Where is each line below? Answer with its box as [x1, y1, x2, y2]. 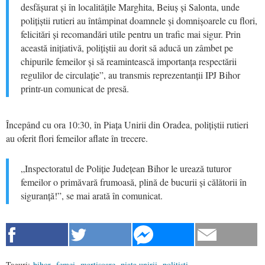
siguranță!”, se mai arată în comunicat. [21, 189, 163, 202]
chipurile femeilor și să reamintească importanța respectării [21, 54, 237, 67]
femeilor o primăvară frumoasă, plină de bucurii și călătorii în [21, 175, 247, 188]
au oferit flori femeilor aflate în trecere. [6, 131, 148, 144]
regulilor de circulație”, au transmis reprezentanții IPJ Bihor [21, 68, 240, 81]
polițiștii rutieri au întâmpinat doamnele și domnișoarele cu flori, [21, 14, 257, 27]
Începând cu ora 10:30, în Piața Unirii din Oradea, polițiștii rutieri [6, 118, 248, 131]
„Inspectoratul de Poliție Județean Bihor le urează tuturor [21, 161, 231, 174]
